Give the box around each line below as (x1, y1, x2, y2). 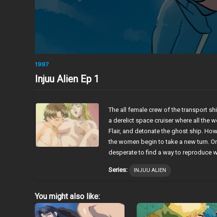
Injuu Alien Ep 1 (35, 73, 99, 85)
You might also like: (35, 191, 100, 201)
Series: (108, 166, 127, 173)
